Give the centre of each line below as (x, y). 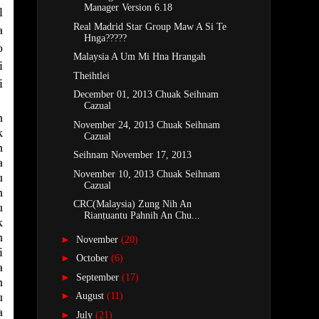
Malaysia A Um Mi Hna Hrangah (139, 57)
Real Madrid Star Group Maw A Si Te (150, 26)
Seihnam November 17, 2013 (132, 155)
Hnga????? (105, 38)
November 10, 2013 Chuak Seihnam (146, 174)
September (99, 277)
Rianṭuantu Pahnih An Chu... (142, 216)
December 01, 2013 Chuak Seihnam (146, 95)
